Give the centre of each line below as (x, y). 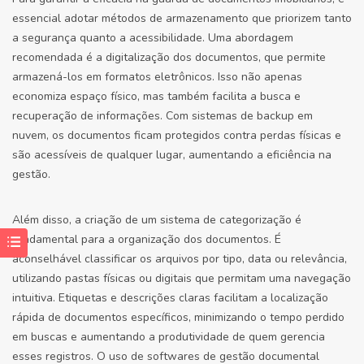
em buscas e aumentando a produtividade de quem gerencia (169, 337)
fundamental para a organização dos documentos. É (147, 239)
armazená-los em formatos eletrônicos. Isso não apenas (157, 77)
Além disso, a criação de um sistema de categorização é (157, 220)
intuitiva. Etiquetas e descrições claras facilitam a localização (170, 298)
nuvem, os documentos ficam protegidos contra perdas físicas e (177, 135)
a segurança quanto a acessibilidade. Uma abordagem (153, 38)
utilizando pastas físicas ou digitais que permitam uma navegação (182, 278)
